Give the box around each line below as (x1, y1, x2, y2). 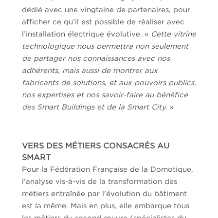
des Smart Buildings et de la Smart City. (21, 103, 170, 111)
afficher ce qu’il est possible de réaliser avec (21, 18, 184, 26)
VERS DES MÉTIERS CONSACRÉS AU (21, 141, 169, 150)
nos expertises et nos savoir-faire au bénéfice (21, 91, 188, 99)
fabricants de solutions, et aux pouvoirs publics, (21, 78, 196, 87)
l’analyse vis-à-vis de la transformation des (21, 177, 177, 185)
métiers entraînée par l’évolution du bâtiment (21, 189, 187, 198)
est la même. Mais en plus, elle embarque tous (21, 201, 189, 210)
